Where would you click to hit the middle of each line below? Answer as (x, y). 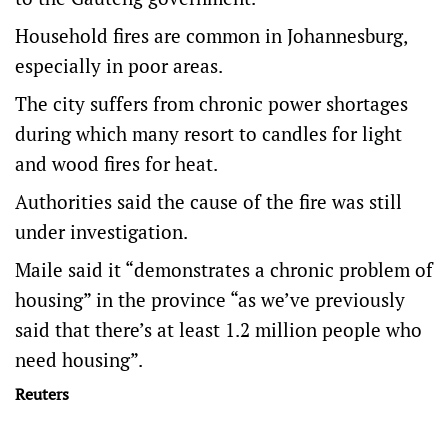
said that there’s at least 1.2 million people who (218, 330)
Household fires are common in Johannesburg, (211, 36)
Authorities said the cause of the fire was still (208, 202)
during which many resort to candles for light (208, 134)
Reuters (42, 394)
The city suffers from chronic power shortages (211, 104)
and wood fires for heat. (118, 164)
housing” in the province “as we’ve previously (210, 300)
